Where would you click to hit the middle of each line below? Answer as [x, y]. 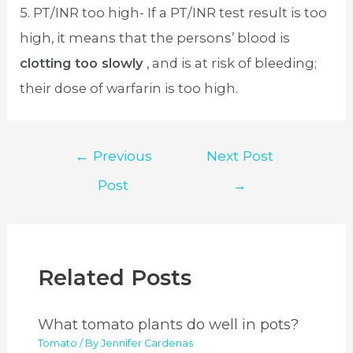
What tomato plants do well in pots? [169, 324]
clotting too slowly [84, 63]
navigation [85, 177]
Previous [120, 156]
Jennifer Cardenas [147, 343]
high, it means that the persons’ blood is [155, 38]
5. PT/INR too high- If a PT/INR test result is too [174, 13]
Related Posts [115, 278]
